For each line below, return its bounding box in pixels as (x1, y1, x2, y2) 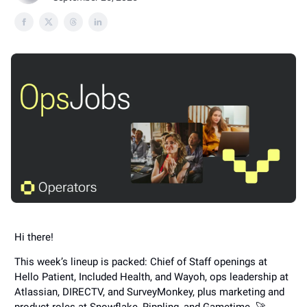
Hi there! (14, 231, 53, 244)
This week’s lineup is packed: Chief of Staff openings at (14, 256, 267, 269)
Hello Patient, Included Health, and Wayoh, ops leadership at (14, 271, 288, 284)
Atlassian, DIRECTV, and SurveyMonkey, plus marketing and (14, 286, 284, 299)
